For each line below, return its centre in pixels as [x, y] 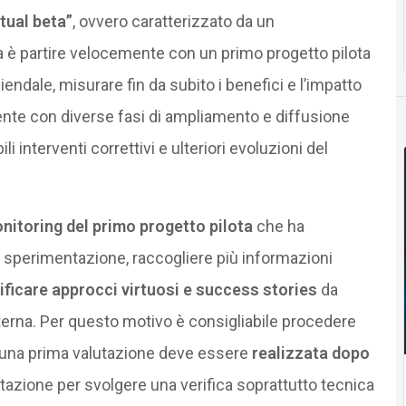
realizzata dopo [310, 353]
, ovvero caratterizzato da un [173, 21]
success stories [256, 289]
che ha [278, 226]
